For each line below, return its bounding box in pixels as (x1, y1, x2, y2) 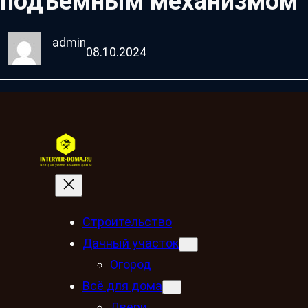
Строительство (82, 214, 172, 229)
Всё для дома (82, 278, 162, 293)
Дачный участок (82, 235, 179, 250)
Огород (110, 256, 151, 272)
